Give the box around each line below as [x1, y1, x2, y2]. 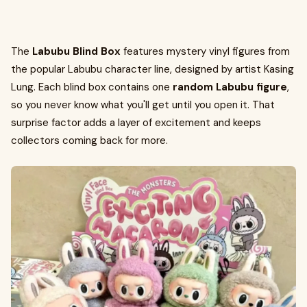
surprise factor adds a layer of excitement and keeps [11, 116, 261, 130]
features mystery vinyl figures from [121, 45, 290, 58]
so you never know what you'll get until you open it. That [11, 98, 275, 112]
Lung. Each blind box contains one [11, 80, 173, 94]
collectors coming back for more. [11, 134, 168, 147]
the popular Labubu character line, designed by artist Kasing [11, 62, 294, 76]
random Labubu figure [173, 80, 287, 94]
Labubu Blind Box [32, 45, 121, 58]
